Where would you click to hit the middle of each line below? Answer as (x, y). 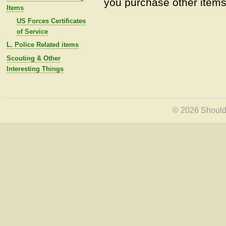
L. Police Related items (42, 45)
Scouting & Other (33, 58)
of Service (32, 32)
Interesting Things (35, 69)
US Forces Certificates (51, 21)
